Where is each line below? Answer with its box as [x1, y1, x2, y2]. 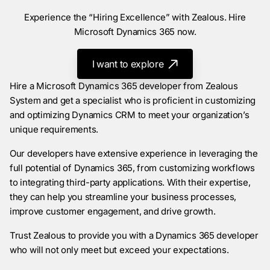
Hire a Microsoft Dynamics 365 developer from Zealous [10, 80, 238, 92]
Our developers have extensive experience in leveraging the [10, 147, 258, 159]
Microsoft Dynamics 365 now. [74, 25, 196, 37]
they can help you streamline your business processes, [10, 190, 237, 202]
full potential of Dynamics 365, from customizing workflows [10, 162, 255, 174]
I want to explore [92, 57, 166, 70]
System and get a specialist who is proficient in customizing [10, 94, 256, 106]
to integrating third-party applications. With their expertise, [10, 176, 251, 188]
